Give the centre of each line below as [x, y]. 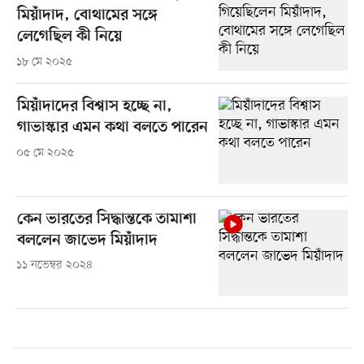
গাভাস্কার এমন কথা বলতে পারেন [112, 128]
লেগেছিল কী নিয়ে [69, 37]
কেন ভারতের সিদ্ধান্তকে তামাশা [106, 219]
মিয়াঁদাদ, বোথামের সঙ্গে [87, 16]
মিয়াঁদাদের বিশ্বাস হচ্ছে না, [94, 107]
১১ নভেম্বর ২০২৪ [54, 266]
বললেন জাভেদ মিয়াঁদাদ [87, 240]
